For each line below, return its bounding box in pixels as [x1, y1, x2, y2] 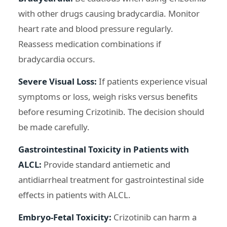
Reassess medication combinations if [18, 37, 161, 50]
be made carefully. [18, 121, 90, 133]
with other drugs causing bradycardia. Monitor [18, 7, 200, 19]
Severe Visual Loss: [18, 75, 97, 87]
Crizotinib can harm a [111, 211, 197, 223]
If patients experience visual [97, 75, 207, 87]
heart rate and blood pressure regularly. [18, 22, 173, 34]
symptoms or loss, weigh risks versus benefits [18, 90, 198, 102]
